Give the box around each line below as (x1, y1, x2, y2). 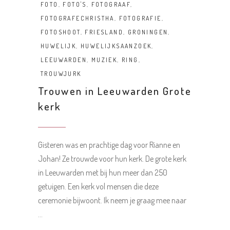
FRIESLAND (85, 28, 124, 36)
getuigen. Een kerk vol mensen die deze (38, 181, 159, 192)
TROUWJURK (41, 70, 82, 78)
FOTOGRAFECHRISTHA (41, 14, 114, 23)
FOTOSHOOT (41, 28, 81, 36)
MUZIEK (91, 56, 118, 64)
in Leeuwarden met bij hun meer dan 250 (38, 167, 167, 178)
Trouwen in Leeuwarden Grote (38, 84, 191, 98)
